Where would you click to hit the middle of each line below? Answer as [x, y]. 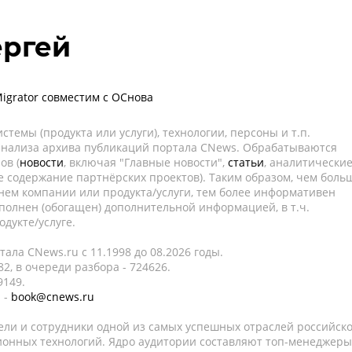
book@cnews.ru [53, 297]
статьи [246, 162]
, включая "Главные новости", [146, 162]
